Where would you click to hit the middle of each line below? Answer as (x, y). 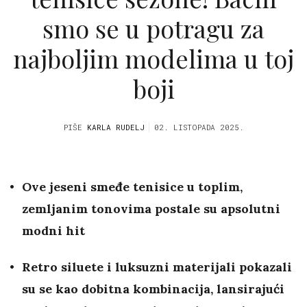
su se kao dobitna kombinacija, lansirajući (153, 289)
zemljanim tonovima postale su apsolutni (151, 209)
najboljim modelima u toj (153, 58)
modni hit (53, 231)
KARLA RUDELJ (115, 127)
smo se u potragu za (153, 28)
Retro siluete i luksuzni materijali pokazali (157, 267)
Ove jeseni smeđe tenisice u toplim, (132, 187)
